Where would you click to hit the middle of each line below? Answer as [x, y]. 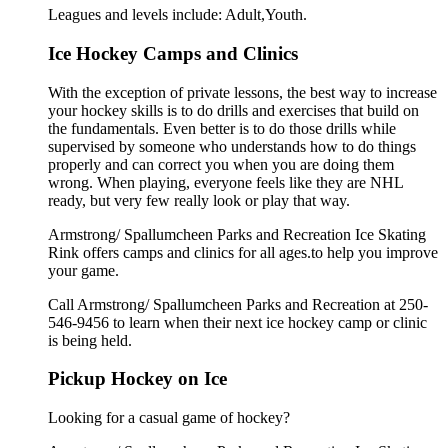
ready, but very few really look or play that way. [199, 200]
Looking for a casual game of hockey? [169, 418]
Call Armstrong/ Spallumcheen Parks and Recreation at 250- [238, 304]
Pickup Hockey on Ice [137, 379]
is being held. [90, 340]
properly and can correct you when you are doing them [221, 164]
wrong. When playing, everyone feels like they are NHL [225, 182]
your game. [83, 270]
